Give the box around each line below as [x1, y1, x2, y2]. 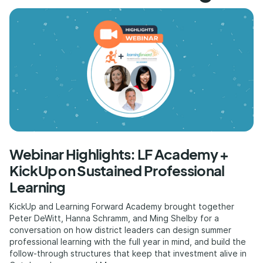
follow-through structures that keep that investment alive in [9, 248, 247, 258]
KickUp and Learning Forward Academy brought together [9, 201, 235, 211]
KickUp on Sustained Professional [9, 161, 225, 179]
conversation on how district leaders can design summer [9, 225, 232, 235]
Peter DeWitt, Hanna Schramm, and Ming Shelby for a [9, 213, 220, 223]
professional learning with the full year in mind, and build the [9, 237, 247, 247]
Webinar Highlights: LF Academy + [9, 145, 229, 163]
